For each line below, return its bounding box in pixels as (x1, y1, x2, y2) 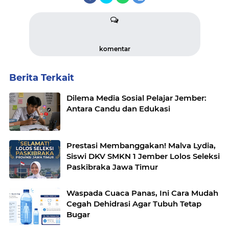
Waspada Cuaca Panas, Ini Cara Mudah (66, 188, 218, 198)
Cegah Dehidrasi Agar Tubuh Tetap (66, 198, 201, 209)
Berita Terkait (9, 72, 74, 83)
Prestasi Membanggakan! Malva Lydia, (66, 140, 216, 150)
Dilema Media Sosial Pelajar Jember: (66, 93, 207, 103)
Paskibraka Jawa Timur (66, 162, 158, 172)
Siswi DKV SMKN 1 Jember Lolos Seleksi (66, 151, 220, 161)
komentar (99, 44, 130, 53)
